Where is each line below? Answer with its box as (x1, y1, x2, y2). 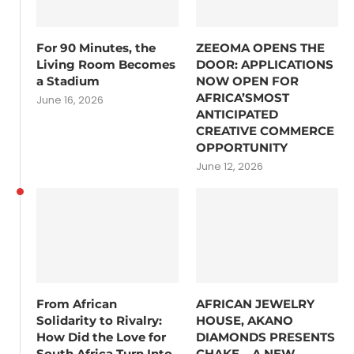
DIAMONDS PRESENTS (196, 329, 336, 345)
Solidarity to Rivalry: (36, 312, 162, 328)
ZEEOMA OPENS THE (196, 40, 326, 56)
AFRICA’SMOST (196, 90, 290, 106)
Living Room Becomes (36, 57, 175, 73)
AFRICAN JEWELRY (196, 296, 315, 311)
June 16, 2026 (36, 92, 104, 108)
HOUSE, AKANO (196, 312, 294, 328)
